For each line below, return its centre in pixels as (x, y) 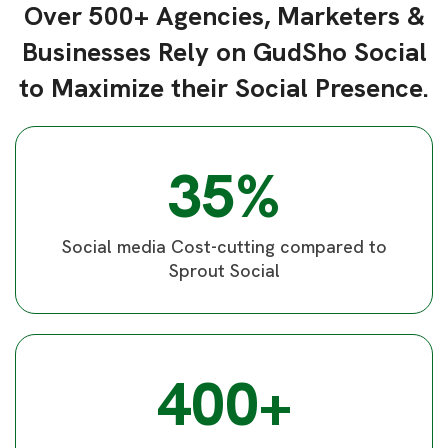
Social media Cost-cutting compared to (224, 246)
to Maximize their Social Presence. (224, 88)
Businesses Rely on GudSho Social (224, 52)
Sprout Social (224, 270)
